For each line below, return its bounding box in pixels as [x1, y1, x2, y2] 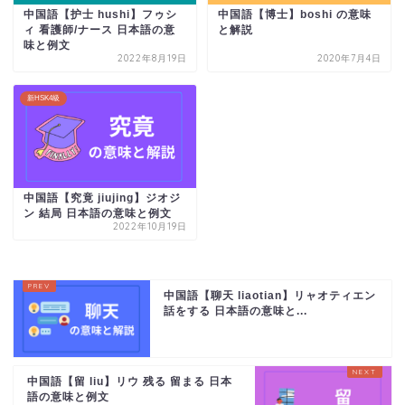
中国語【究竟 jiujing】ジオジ [24, 191, 181, 204]
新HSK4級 [27, 94, 60, 103]
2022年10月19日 [113, 220, 188, 232]
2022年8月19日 [118, 52, 188, 65]
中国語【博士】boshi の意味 [217, 8, 372, 22]
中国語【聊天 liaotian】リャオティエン [164, 288, 377, 302]
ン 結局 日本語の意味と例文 [24, 206, 172, 220]
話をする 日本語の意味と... [164, 304, 308, 317]
